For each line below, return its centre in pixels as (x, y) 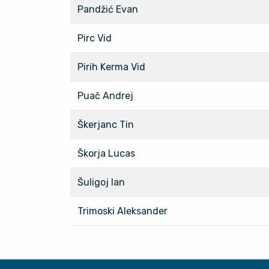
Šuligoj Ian (101, 182)
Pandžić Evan (108, 9)
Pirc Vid (95, 38)
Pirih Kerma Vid (111, 67)
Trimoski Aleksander (122, 211)
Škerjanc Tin (106, 124)
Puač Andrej (105, 95)
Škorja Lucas (106, 153)
